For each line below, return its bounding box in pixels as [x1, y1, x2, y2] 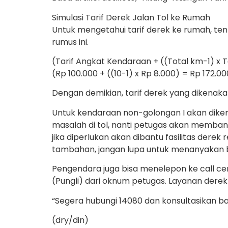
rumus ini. [52, 36, 89, 48]
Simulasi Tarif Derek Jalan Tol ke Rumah [52, 11, 210, 23]
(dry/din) [52, 214, 89, 226]
